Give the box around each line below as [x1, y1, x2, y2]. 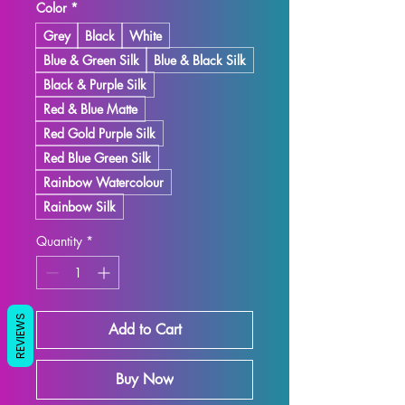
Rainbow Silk [43, 198, 116, 215]
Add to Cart [108, 320, 182, 339]
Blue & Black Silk [154, 52, 246, 69]
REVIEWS [13, 313, 28, 359]
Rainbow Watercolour [43, 174, 164, 191]
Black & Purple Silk [43, 76, 146, 93]
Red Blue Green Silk [43, 149, 151, 166]
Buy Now [116, 370, 174, 389]
